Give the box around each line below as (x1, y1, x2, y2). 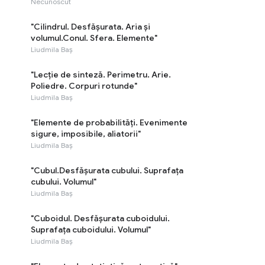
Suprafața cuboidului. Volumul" (31, 224, 151, 235)
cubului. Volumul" (31, 176, 96, 187)
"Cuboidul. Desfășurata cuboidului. (31, 213, 170, 224)
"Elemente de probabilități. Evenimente (31, 117, 188, 128)
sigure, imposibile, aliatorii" (31, 128, 141, 139)
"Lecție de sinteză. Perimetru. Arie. (31, 69, 171, 80)
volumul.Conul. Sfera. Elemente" (31, 33, 157, 43)
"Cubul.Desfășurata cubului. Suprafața (31, 165, 183, 176)
